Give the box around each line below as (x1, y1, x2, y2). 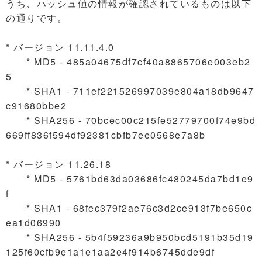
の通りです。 (6, 11, 67, 25)
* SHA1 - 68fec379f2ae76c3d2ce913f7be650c (6, 201, 252, 215)
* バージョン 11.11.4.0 (6, 40, 115, 54)
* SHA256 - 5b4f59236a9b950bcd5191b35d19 (6, 230, 254, 244)
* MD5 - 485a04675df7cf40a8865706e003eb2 (6, 55, 251, 68)
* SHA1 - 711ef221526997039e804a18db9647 (6, 84, 254, 98)
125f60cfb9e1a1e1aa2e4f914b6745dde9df (6, 245, 215, 258)
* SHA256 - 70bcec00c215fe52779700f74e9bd (6, 113, 256, 127)
